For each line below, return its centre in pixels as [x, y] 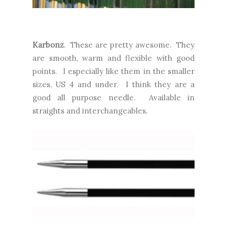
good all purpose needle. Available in [113, 97]
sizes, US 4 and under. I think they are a [113, 84]
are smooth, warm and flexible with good [113, 58]
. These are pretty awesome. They [129, 45]
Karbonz [48, 45]
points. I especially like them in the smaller [113, 71]
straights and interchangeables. [90, 110]
